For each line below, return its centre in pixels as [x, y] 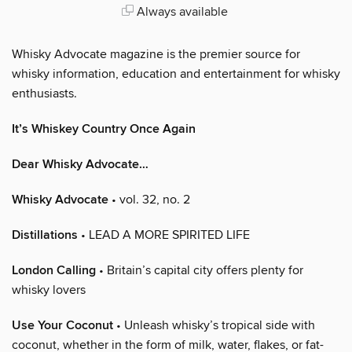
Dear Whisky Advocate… [80, 164]
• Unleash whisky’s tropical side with [214, 325]
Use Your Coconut [62, 325]
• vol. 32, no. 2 [149, 199]
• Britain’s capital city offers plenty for [200, 270]
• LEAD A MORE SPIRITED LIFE [164, 235]
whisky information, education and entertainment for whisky [176, 73]
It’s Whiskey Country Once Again [104, 129]
